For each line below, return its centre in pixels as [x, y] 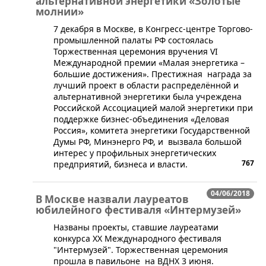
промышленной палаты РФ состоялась [133, 40]
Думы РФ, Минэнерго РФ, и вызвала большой [148, 142]
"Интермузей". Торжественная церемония [141, 250]
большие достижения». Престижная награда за [153, 74]
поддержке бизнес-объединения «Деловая [141, 119]
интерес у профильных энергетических [135, 153]
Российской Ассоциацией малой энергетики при [153, 108]
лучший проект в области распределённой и [146, 85]
